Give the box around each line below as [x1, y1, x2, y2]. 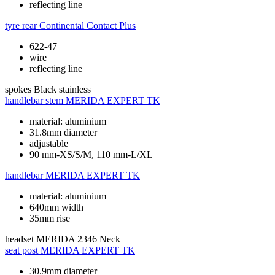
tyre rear [5, 20, 37, 31]
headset [5, 234, 34, 245]
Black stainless [34, 84, 91, 95]
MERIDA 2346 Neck [36, 234, 120, 245]
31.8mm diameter [29, 127, 97, 138]
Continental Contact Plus [39, 20, 136, 31]
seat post [5, 245, 38, 256]
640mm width [29, 202, 83, 213]
